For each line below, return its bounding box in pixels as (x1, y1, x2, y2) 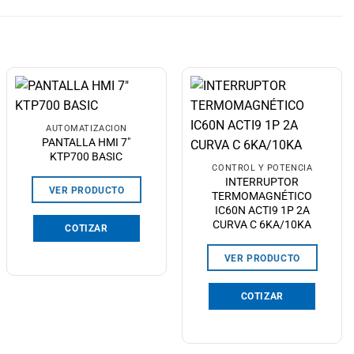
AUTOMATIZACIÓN (46, 123, 127, 134)
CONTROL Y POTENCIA (212, 163, 313, 174)
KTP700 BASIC (50, 150, 123, 164)
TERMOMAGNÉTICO (212, 190, 313, 203)
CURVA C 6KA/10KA (213, 218, 312, 232)
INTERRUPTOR (225, 175, 299, 189)
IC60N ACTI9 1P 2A (214, 204, 310, 217)
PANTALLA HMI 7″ (42, 136, 131, 149)
